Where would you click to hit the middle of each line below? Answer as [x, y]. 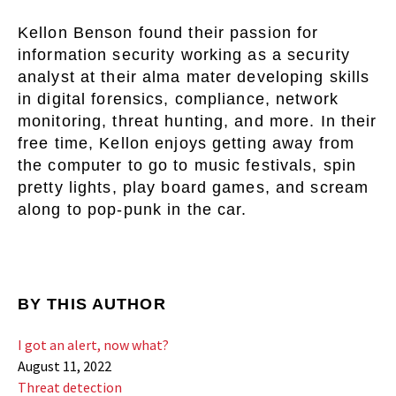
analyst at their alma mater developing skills [194, 76]
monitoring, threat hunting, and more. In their [198, 121]
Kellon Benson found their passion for [168, 32]
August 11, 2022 [65, 366]
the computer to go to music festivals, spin [187, 165]
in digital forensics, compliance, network [178, 99]
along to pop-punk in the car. [133, 209]
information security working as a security [184, 54]
